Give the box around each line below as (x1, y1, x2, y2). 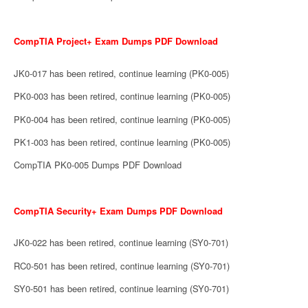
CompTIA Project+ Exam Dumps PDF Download (14, 34, 218, 48)
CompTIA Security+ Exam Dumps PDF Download (14, 203, 223, 217)
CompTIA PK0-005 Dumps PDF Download (14, 158, 181, 172)
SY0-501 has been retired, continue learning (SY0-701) (14, 282, 229, 296)
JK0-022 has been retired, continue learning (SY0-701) (14, 236, 228, 250)
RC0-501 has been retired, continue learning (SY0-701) (14, 258, 230, 272)
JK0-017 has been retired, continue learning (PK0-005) (14, 66, 229, 80)
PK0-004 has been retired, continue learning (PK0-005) (14, 112, 230, 126)
